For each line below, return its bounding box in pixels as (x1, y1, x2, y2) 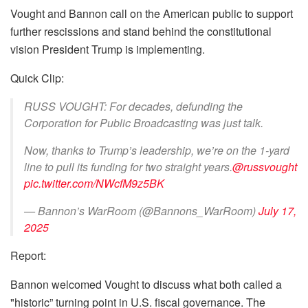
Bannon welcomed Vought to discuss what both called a (10, 276, 282, 292)
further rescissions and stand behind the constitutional (10, 23, 272, 39)
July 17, (258, 203, 296, 219)
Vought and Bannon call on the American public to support (10, 5, 293, 21)
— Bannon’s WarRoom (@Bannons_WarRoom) (24, 203, 258, 219)
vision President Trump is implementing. (10, 41, 205, 57)
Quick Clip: (10, 70, 64, 86)
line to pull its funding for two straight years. (24, 159, 232, 175)
